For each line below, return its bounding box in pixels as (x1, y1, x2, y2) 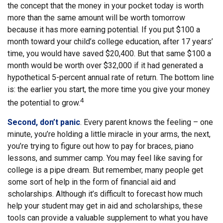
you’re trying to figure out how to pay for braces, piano (7, 141, 194, 151)
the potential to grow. (7, 98, 80, 108)
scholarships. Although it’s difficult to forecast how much (7, 189, 203, 199)
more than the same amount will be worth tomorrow (7, 12, 185, 22)
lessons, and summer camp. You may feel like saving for (7, 153, 203, 163)
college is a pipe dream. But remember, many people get (7, 165, 203, 175)
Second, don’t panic (7, 117, 80, 127)
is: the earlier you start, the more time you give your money (7, 84, 210, 94)
